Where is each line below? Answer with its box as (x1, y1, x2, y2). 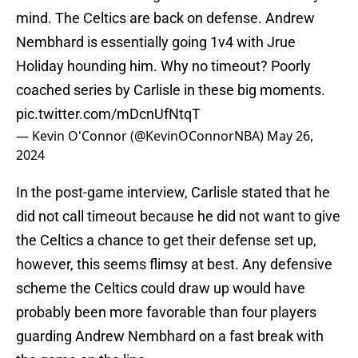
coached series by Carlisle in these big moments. (16, 82, 325, 99)
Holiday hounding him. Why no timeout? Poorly (16, 58, 311, 75)
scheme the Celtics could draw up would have (16, 280, 305, 297)
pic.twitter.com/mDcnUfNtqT (16, 105, 201, 123)
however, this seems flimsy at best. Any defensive (16, 256, 332, 273)
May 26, (267, 127, 313, 145)
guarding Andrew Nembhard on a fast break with (16, 328, 324, 345)
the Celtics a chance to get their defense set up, (16, 232, 316, 249)
